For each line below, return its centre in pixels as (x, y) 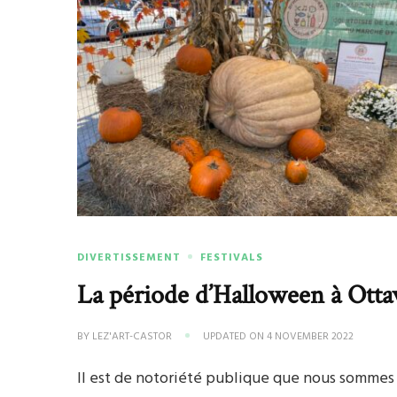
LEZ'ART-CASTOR (132, 336)
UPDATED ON (235, 336)
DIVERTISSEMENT (129, 257)
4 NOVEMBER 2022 (311, 336)
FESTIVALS (232, 257)
